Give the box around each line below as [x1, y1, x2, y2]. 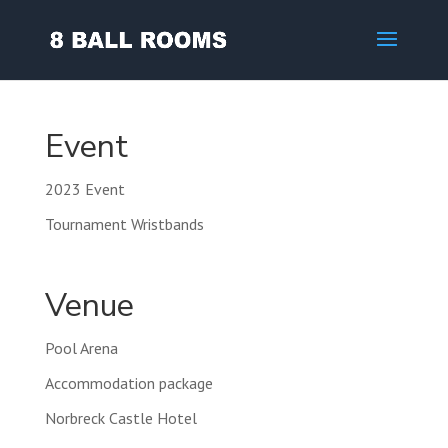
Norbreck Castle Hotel [44, 408, 197, 429]
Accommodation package [44, 373, 213, 394]
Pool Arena [44, 338, 118, 359]
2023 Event [44, 179, 125, 199]
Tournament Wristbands [44, 214, 204, 234]
